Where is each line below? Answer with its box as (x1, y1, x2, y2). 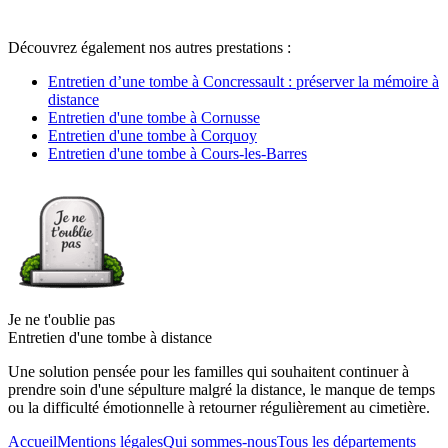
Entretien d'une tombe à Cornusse (48, 108, 260, 126)
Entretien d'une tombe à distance (8, 328, 212, 346)
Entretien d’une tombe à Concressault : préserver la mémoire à (48, 72, 439, 90)
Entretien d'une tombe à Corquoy (48, 126, 257, 144)
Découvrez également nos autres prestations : (8, 38, 291, 56)
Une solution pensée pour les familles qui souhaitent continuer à (8, 362, 409, 380)
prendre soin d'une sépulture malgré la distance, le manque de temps (8, 380, 435, 398)
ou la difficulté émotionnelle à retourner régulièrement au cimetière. (8, 398, 430, 416)
